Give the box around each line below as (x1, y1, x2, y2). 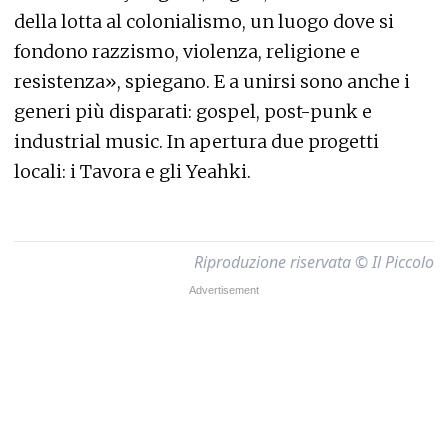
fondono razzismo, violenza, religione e (14, 40, 360, 64)
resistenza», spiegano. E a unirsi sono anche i (14, 70, 410, 94)
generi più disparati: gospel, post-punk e (14, 100, 372, 124)
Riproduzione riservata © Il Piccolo (194, 251, 434, 274)
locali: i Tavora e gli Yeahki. (14, 160, 251, 184)
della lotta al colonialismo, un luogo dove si (14, 10, 394, 34)
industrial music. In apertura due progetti (14, 130, 379, 154)
